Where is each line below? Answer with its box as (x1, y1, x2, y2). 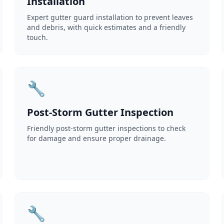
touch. (27, 32, 48, 42)
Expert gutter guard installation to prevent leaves (27, 12, 193, 22)
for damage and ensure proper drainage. (27, 133, 166, 143)
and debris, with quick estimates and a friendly (27, 22, 186, 32)
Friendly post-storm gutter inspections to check (27, 123, 186, 133)
